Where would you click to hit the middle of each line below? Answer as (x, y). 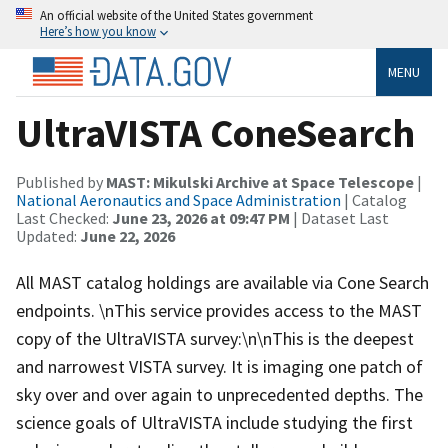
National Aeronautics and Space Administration (178, 199)
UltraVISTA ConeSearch (215, 132)
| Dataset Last (339, 217)
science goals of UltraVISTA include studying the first (214, 422)
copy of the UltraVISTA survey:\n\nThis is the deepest (215, 338)
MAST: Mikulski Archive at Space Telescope (260, 181)
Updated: (48, 235)
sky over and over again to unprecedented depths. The (219, 394)
